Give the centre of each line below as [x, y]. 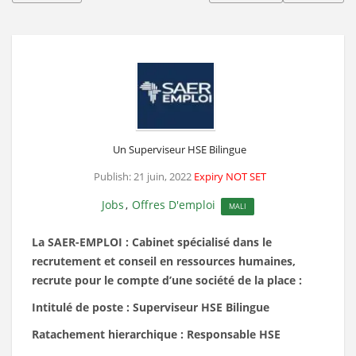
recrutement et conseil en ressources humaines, [164, 261]
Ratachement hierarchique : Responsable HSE [156, 334]
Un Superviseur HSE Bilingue [180, 149]
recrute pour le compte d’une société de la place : [167, 280]
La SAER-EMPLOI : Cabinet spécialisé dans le [152, 242]
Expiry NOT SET [230, 176]
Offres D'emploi [173, 204]
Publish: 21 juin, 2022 [142, 176]
